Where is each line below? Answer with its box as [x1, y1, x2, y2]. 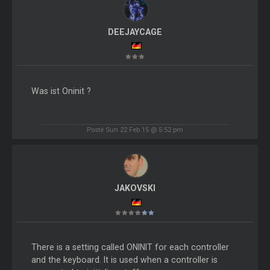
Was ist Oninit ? [31, 86, 91, 96]
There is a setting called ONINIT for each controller [31, 242, 229, 253]
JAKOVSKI [114, 183, 155, 193]
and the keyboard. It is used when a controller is [31, 255, 218, 265]
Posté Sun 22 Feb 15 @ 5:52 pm [87, 125, 183, 134]
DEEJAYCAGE [107, 27, 162, 37]
